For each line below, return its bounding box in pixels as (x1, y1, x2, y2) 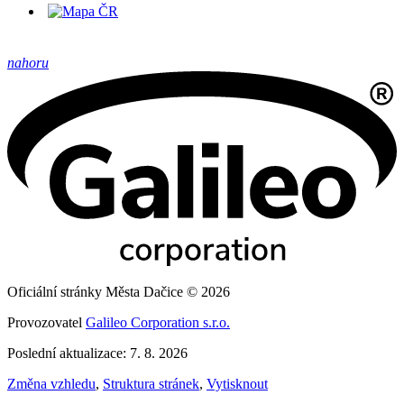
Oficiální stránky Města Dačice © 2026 (7, 284, 230, 299)
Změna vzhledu (7, 376, 96, 391)
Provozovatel (7, 315, 86, 330)
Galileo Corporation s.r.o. (86, 315, 230, 330)
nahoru (7, 55, 49, 70)
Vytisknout (207, 376, 268, 391)
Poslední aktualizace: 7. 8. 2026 (7, 345, 188, 361)
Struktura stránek (103, 376, 199, 391)
